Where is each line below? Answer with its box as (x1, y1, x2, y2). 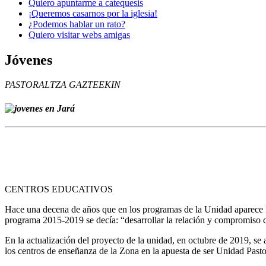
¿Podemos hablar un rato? (28, 18, 125, 29)
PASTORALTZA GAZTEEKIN (5, 80, 121, 90)
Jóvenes (5, 52, 52, 68)
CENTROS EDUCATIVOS (5, 183, 113, 194)
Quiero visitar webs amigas (28, 29, 130, 40)
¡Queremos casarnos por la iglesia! (28, 8, 157, 18)
